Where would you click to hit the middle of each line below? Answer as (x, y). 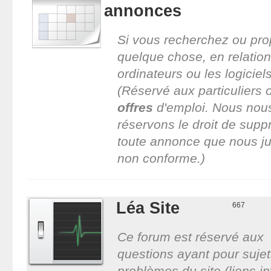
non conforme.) (161, 158)
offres (135, 107)
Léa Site (148, 207)
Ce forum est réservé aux (190, 237)
